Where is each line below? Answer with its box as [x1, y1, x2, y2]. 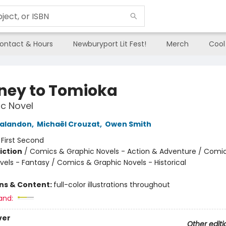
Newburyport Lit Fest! [73, 39, 146, 49]
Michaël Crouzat [36, 119, 100, 129]
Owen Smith [104, 119, 151, 129]
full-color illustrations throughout [53, 180, 170, 190]
